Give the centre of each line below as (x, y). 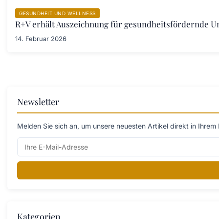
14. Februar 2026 (41, 38)
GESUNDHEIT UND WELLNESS (57, 13)
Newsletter (38, 101)
